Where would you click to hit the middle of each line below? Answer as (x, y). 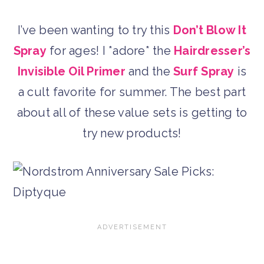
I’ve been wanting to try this (95, 30)
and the (149, 71)
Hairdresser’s (212, 50)
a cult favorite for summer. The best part (132, 92)
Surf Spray (204, 71)
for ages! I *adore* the (110, 50)
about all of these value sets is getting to (132, 112)
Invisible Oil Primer (71, 71)
